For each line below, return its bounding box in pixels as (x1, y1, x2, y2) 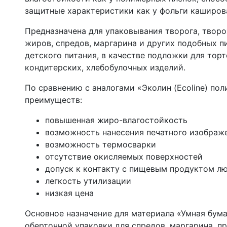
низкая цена (45, 188, 94, 198)
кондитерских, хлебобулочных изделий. (25, 62, 185, 72)
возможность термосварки (45, 139, 156, 149)
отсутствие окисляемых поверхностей (45, 152, 203, 162)
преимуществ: (25, 95, 82, 105)
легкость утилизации (45, 176, 131, 186)
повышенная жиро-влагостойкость (45, 115, 187, 125)
